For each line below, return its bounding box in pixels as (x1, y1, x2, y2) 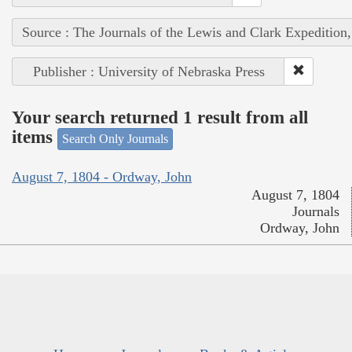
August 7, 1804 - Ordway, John (12, 169, 192, 185)
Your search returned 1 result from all (12, 108, 308, 128)
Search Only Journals (62, 131, 168, 145)
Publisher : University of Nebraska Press (32, 63, 265, 79)
